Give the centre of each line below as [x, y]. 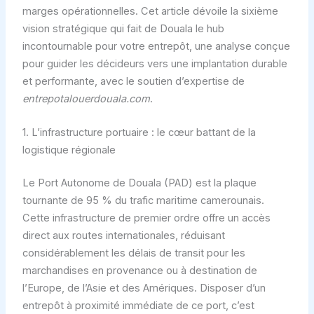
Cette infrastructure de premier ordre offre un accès [146, 218]
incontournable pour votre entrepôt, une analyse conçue [156, 46]
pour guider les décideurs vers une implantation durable [155, 63]
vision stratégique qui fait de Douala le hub [123, 28]
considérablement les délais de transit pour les [134, 253]
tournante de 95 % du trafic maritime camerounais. [143, 200]
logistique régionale [69, 150]
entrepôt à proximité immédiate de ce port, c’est [138, 305]
